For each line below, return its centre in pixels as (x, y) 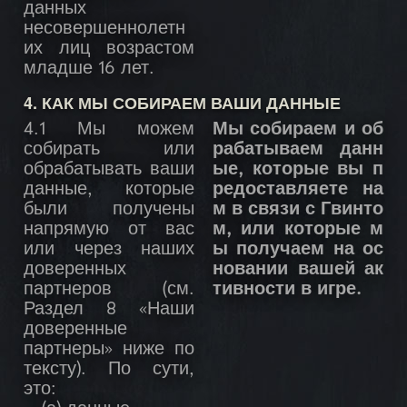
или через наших (109, 250)
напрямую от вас (109, 230)
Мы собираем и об (298, 130)
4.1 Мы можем (109, 130)
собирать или (109, 150)
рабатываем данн (298, 150)
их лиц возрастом (109, 50)
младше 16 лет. (89, 69)
